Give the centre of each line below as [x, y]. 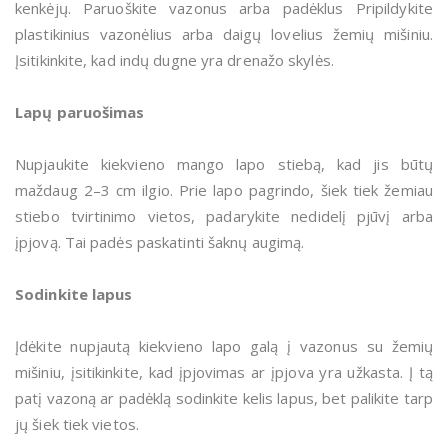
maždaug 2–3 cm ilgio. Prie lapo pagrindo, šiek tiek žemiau [224, 190]
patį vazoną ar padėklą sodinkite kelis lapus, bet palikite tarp [224, 398]
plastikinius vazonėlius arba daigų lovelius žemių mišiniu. [224, 34]
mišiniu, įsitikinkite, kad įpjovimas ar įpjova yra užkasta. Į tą [224, 372]
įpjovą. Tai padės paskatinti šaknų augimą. [160, 242]
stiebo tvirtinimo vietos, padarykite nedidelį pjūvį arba [224, 216]
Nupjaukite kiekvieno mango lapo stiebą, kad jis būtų [224, 164]
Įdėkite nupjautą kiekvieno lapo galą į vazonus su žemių [224, 346]
